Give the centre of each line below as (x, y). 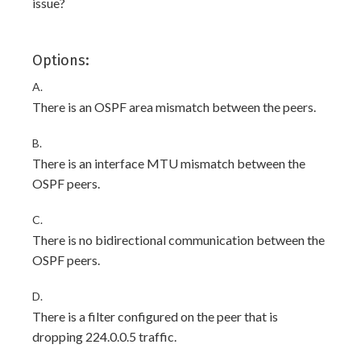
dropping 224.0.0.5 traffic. (104, 336)
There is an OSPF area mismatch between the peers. (174, 106)
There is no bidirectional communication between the (178, 239)
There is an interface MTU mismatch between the (169, 163)
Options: (61, 60)
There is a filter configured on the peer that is (155, 316)
